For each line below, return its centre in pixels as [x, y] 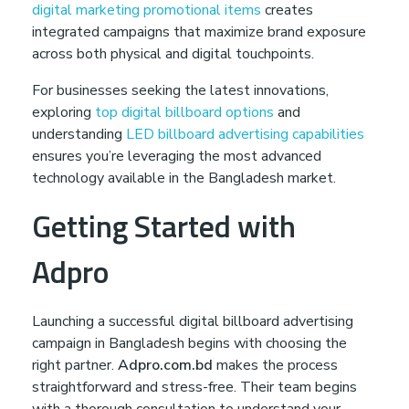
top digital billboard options [184, 112]
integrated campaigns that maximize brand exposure [199, 31]
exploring [63, 112]
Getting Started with [164, 225]
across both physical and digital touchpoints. [173, 53]
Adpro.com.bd [165, 365]
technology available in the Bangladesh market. [184, 178]
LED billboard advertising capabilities [245, 134]
